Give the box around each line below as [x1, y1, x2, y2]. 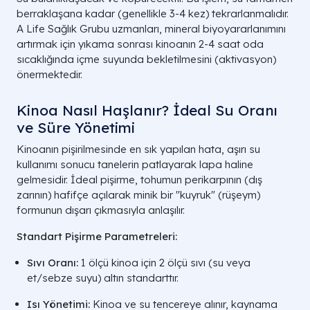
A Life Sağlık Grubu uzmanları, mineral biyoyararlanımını [17, 21, 286, 35]
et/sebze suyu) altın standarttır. [27, 271, 179, 284]
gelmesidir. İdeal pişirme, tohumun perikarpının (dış [17, 172, 262, 186]
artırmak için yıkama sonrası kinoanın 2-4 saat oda [17, 37, 264, 51]
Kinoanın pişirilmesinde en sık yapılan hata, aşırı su [17, 142, 260, 156]
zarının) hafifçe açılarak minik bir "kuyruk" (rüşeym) [17, 188, 260, 201]
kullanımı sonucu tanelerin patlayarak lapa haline [17, 157, 253, 171]
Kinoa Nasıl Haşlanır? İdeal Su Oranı [17, 100, 277, 119]
